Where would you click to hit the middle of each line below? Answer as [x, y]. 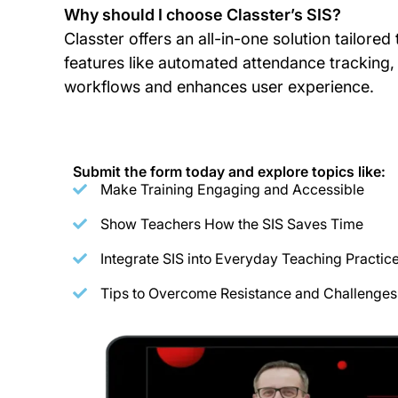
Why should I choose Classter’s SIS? [203, 14]
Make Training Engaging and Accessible [233, 190]
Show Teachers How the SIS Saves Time [232, 224]
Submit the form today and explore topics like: [230, 172]
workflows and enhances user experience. [219, 86]
